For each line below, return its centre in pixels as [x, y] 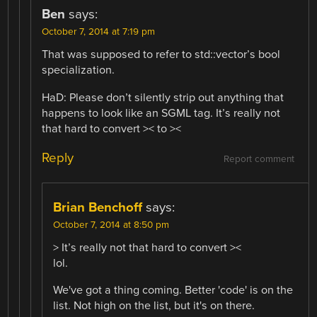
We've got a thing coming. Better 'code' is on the [173, 290]
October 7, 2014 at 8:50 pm [111, 225]
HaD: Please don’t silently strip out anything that [163, 97]
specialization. [79, 70]
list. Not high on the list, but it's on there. [154, 305]
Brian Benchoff [98, 207]
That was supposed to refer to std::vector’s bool [161, 55]
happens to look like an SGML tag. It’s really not [161, 113]
